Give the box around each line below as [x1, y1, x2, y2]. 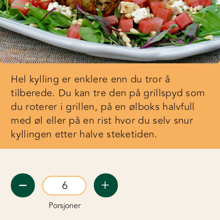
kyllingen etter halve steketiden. [11, 127, 158, 142]
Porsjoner [49, 200, 81, 212]
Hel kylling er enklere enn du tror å [11, 72, 170, 87]
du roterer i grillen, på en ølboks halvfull [11, 99, 195, 114]
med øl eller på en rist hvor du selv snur [11, 113, 193, 128]
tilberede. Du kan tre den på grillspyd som [11, 85, 205, 101]
